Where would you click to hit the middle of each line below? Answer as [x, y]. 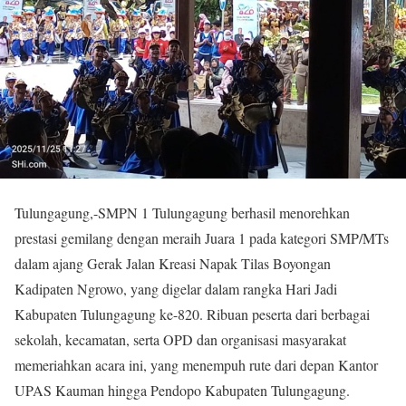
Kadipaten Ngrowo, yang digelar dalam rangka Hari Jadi [176, 288]
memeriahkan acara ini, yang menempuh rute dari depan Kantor [196, 364]
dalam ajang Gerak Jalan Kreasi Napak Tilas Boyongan [173, 263]
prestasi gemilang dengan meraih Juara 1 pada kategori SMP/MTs [202, 237]
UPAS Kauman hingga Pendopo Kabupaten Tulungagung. [182, 390]
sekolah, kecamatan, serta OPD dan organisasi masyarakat [180, 339]
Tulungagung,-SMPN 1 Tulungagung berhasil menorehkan [182, 212]
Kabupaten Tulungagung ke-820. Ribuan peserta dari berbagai [192, 314]
